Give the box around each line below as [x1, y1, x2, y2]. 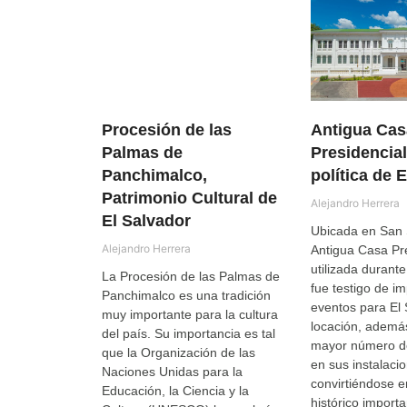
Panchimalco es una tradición [102, 288, 271, 303]
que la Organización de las [102, 345, 255, 360]
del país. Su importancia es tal [102, 326, 275, 341]
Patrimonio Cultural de [102, 189, 277, 207]
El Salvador [102, 212, 191, 230]
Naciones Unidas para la [102, 364, 243, 379]
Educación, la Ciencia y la [102, 383, 249, 398]
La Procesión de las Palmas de [102, 269, 280, 283]
